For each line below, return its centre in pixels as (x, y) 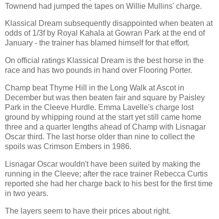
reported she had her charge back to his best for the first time (109, 183)
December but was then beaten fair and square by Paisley (105, 97)
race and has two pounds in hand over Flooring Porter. (99, 70)
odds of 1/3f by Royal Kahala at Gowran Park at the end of (105, 33)
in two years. (27, 193)
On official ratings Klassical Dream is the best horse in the (104, 61)
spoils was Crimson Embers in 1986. (68, 146)
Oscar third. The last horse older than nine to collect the (100, 136)
